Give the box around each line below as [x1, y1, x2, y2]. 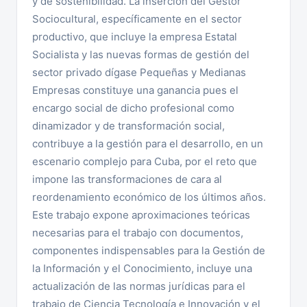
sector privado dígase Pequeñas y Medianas [32, 66, 246, 79]
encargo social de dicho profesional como [32, 101, 234, 114]
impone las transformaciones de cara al [32, 173, 222, 186]
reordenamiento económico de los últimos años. [32, 191, 266, 204]
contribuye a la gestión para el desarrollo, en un [32, 137, 263, 150]
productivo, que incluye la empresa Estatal [32, 30, 237, 43]
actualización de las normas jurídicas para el [32, 280, 245, 293]
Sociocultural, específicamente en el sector [32, 12, 242, 25]
